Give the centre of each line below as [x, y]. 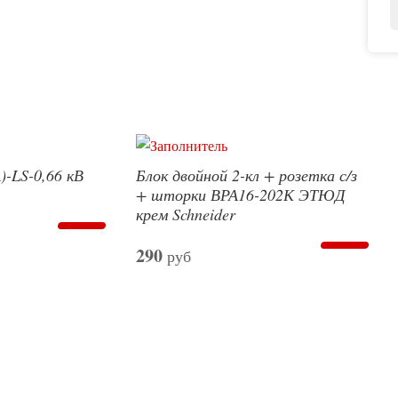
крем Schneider [186, 215]
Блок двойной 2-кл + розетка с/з [247, 175]
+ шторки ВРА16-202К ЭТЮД [241, 195]
